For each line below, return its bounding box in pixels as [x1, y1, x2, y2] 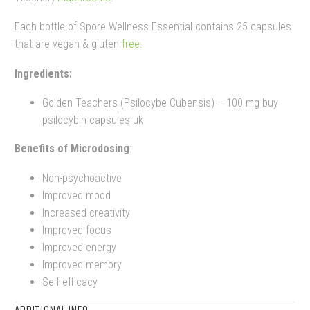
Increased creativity [42, 206, 130, 219]
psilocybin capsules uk [42, 113, 143, 127]
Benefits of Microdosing [15, 142, 129, 156]
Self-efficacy [42, 275, 98, 289]
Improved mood [42, 188, 111, 202]
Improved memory [42, 257, 122, 271]
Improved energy [42, 240, 116, 254]
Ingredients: [15, 66, 72, 80]
